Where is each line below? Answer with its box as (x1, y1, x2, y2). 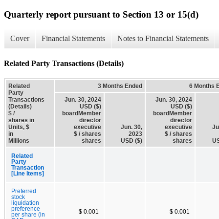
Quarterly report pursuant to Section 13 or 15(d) (4, 9, 198, 20)
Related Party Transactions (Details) (4, 59, 124, 67)
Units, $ (8, 123, 29, 131)
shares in (8, 116, 34, 124)
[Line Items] (11, 170, 44, 176)
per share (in (11, 211, 45, 218)
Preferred (11, 188, 36, 194)
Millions (8, 137, 29, 144)
